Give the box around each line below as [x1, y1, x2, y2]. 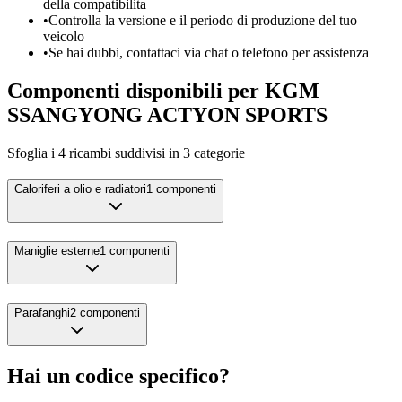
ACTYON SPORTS [147, 102, 328, 127]
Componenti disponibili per [7, 78, 265, 102]
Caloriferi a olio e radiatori [14, 182, 146, 197]
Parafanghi [14, 305, 70, 319]
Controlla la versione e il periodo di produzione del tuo [48, 12, 357, 28]
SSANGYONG [7, 102, 143, 127]
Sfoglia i [7, 144, 58, 161]
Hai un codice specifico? [7, 363, 230, 388]
